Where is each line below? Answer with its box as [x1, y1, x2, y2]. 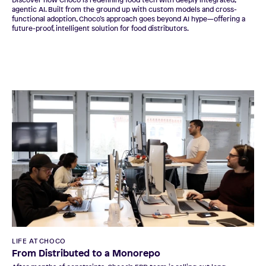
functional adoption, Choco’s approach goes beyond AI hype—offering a [12, 14, 245, 24]
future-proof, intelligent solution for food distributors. [12, 24, 189, 33]
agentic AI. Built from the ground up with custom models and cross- [12, 5, 237, 14]
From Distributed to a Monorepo [12, 246, 160, 259]
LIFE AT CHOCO [12, 236, 66, 246]
